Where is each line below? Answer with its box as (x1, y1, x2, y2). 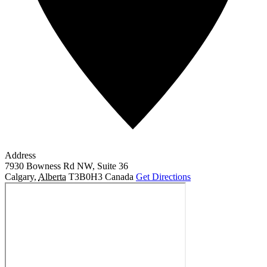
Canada (105, 171, 133, 182)
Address (5, 150, 36, 160)
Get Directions (136, 171, 191, 182)
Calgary (5, 171, 34, 182)
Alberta (38, 171, 66, 182)
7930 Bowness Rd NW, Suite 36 (5, 160, 128, 171)
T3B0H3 (69, 171, 103, 182)
